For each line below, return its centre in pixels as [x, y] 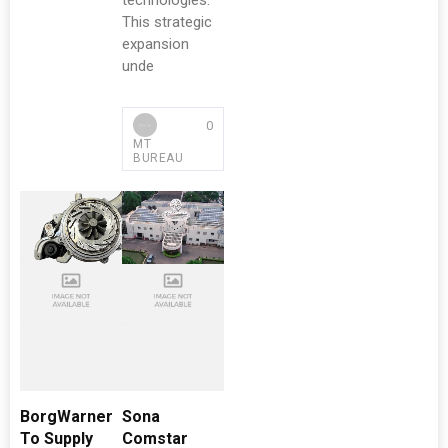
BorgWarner [66, 416]
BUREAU [158, 158]
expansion [155, 44]
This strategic [167, 22]
